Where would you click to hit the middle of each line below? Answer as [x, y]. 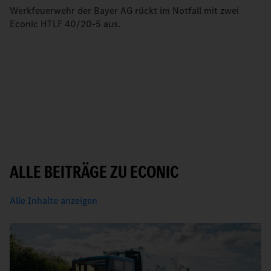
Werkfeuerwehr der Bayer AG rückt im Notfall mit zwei [124, 10]
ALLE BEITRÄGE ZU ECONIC [94, 171]
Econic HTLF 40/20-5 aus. [65, 24]
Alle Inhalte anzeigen [54, 200]
